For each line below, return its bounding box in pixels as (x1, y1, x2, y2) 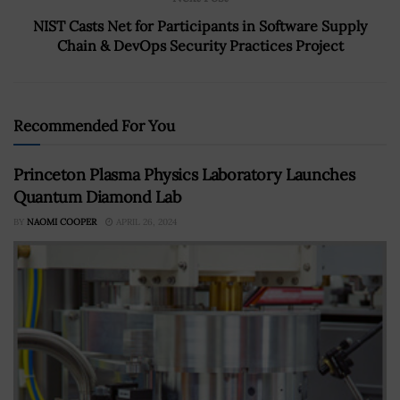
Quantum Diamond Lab (13, 186, 181, 207)
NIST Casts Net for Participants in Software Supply (33, 16, 367, 35)
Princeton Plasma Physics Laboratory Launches (13, 163, 355, 185)
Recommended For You (13, 115, 175, 136)
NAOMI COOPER (27, 215, 96, 228)
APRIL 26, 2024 (113, 215, 177, 228)
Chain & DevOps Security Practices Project (56, 36, 344, 54)
